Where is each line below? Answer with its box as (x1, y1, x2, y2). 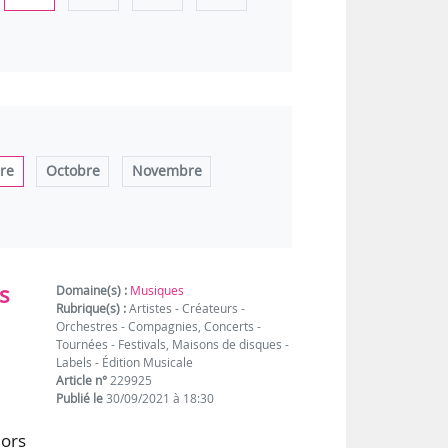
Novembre (131, 162, 202, 181)
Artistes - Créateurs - (126, 300, 246, 318)
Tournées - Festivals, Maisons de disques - (56, 336, 290, 354)
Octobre (45, 162, 100, 181)
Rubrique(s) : (56, 300, 127, 318)
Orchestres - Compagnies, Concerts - (56, 318, 262, 336)
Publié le (56, 390, 104, 408)
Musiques (130, 282, 185, 300)
